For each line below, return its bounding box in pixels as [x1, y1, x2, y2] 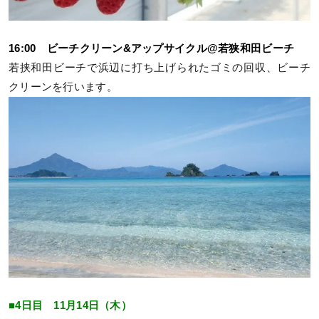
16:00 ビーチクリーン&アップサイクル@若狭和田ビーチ [9, 43, 295, 55]
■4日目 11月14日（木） [9, 299, 132, 311]
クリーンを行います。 [9, 81, 117, 93]
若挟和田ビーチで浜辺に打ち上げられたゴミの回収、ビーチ [9, 62, 310, 74]
